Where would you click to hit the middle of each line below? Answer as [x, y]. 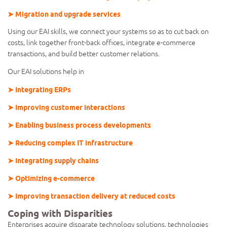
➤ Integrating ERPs [39, 90]
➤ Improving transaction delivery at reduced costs [91, 196]
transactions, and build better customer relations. [84, 54]
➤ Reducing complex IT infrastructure [70, 143]
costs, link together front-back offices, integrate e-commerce [102, 43]
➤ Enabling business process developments [79, 125]
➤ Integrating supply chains [53, 161]
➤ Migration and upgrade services [64, 14]
